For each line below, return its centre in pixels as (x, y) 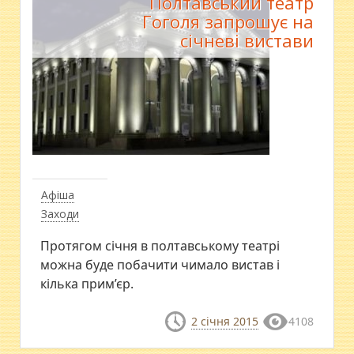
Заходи (60, 214)
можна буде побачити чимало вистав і (160, 265)
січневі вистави (247, 41)
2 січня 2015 (224, 322)
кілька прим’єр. (87, 284)
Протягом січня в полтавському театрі (160, 246)
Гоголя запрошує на (228, 22)
